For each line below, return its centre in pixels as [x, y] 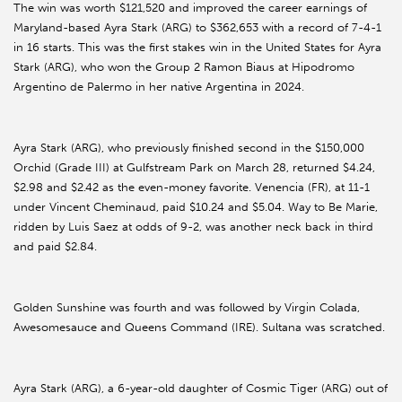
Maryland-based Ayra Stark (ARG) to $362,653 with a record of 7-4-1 [197, 28]
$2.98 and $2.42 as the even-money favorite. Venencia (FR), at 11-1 [192, 188]
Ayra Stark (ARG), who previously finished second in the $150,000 [189, 148]
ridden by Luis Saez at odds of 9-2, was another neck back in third [193, 227]
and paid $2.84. [55, 247]
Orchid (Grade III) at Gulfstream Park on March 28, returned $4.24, [194, 168]
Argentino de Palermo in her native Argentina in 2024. [159, 87]
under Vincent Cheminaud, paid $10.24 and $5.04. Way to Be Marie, [196, 207]
